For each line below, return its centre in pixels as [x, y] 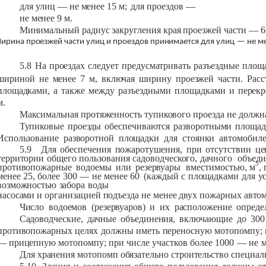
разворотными [203, 126]
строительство [200, 254]
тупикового [167, 115]
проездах [67, 66]
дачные [102, 218]
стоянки [198, 138]
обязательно [144, 254]
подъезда [122, 195]
